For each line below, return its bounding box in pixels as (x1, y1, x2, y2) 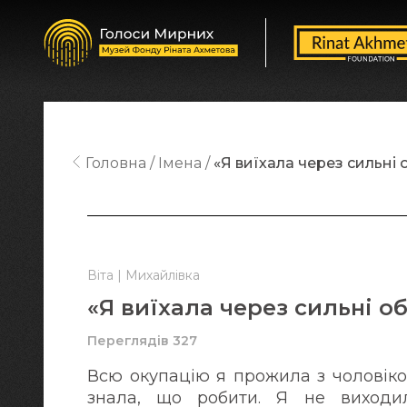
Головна (84, 154, 146, 172)
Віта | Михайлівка (87, 267, 200, 283)
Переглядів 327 (87, 333, 197, 349)
